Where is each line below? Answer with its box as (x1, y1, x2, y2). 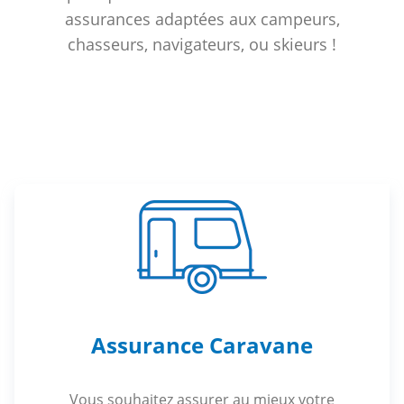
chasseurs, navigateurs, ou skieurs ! (68, 32, 336, 55)
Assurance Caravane (91, 329, 313, 360)
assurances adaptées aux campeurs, (64, 7, 340, 30)
